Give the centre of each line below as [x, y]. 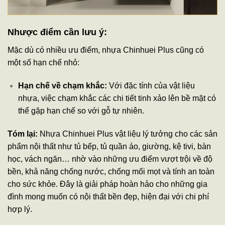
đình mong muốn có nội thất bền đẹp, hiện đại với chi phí [108, 196]
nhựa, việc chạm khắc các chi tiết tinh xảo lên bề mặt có [117, 98]
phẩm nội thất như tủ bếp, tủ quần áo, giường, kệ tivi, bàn [109, 146]
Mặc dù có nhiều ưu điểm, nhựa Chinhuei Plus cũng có [106, 50]
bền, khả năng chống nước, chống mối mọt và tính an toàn [111, 171]
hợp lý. [20, 209]
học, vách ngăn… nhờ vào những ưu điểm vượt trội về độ [110, 159]
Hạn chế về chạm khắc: [62, 86]
